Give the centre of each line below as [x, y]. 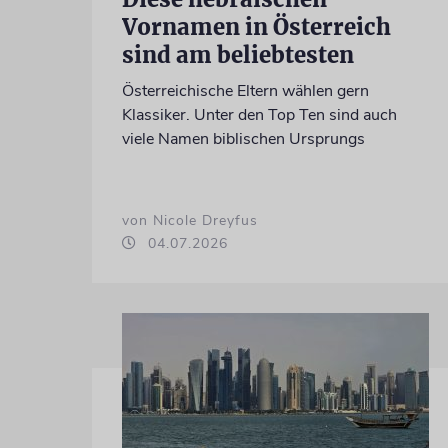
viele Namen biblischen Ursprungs [243, 138]
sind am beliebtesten [237, 54]
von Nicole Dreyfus [189, 220]
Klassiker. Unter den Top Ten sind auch [259, 114]
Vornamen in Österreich [256, 26]
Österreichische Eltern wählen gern [245, 90]
